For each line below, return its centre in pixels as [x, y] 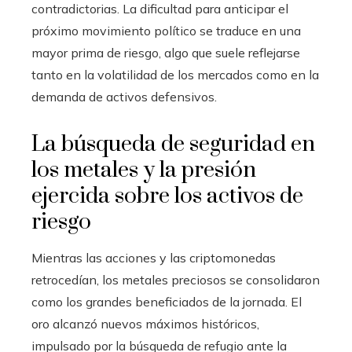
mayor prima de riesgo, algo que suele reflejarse [166, 53]
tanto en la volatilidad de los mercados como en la [175, 75]
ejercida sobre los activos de [167, 196]
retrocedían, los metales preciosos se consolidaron [176, 280]
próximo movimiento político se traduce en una [166, 31]
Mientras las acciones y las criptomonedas [154, 258]
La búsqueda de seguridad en [173, 145]
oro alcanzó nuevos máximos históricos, [145, 324]
